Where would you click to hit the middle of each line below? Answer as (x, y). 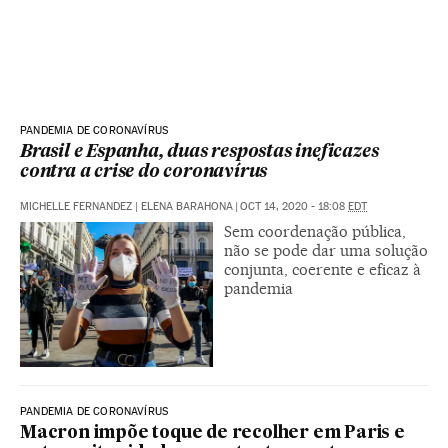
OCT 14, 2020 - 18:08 (294, 207)
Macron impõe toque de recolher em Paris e (212, 434)
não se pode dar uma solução (326, 251)
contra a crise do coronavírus (144, 173)
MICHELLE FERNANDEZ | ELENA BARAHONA (126, 207)
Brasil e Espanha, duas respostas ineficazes (199, 153)
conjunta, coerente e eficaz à (322, 270)
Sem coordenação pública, (315, 232)
